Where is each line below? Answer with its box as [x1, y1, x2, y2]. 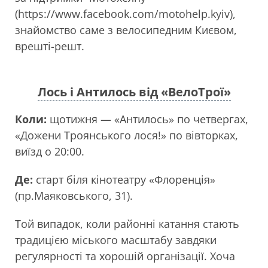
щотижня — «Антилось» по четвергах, [47, 112, 248, 127]
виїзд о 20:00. [15, 144, 84, 159]
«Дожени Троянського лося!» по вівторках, [15, 128, 238, 143]
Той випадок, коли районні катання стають [15, 217, 239, 232]
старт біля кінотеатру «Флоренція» [33, 172, 215, 187]
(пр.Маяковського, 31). [15, 188, 133, 203]
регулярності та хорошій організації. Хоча [15, 249, 235, 264]
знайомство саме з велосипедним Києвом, [15, 23, 237, 38]
